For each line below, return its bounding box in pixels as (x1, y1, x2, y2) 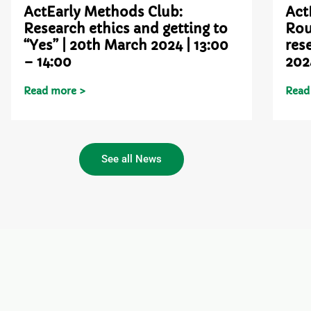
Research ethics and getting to (24, 20, 228, 37)
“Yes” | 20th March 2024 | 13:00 (24, 37, 229, 53)
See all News (101, 152, 162, 165)
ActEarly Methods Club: (24, 3, 183, 20)
